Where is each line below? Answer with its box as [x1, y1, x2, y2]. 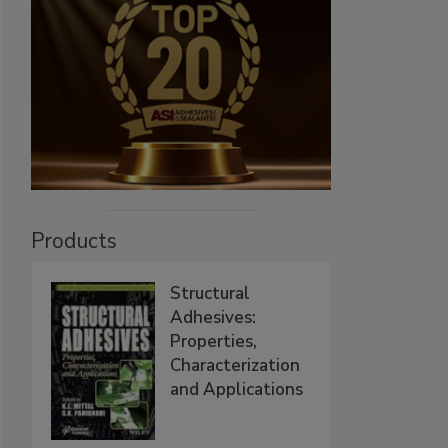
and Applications [170, 378, 303, 402]
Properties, [170, 330, 257, 354]
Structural [170, 282, 250, 306]
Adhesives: [170, 306, 256, 330]
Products [31, 227, 117, 256]
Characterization [170, 354, 300, 378]
